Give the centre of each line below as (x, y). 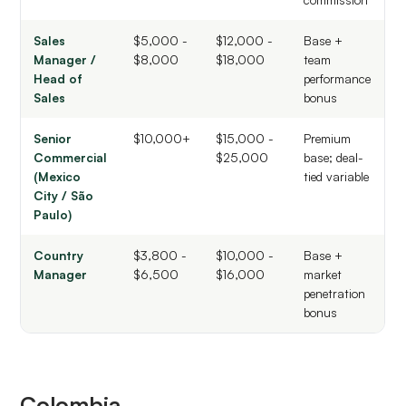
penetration (335, 294)
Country (59, 256)
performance (338, 79)
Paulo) (53, 215)
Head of (58, 79)
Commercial (71, 158)
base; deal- (334, 158)
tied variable (337, 177)
